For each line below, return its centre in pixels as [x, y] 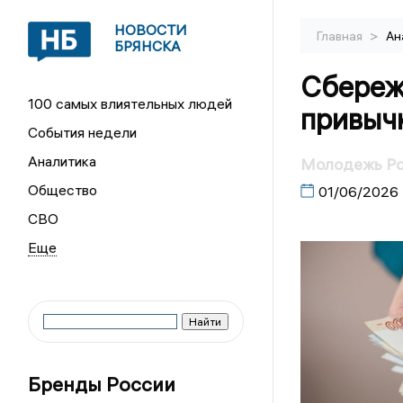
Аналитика [63, 161]
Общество [63, 190]
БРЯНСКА [148, 46]
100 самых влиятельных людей [130, 103]
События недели [83, 132]
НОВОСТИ [151, 30]
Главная [340, 36]
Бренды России [102, 384]
